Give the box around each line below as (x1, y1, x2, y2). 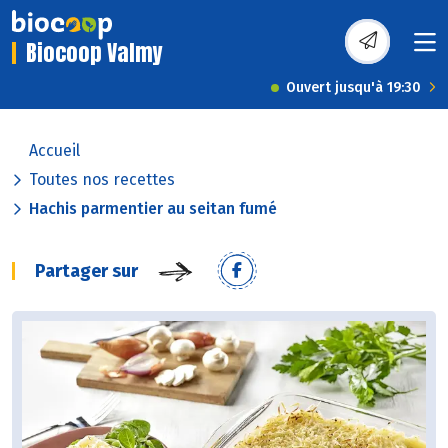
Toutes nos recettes (29, 170, 175, 190)
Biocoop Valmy (26, 36, 163, 70)
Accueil (29, 141, 80, 161)
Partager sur (35, 260, 138, 283)
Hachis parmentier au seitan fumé (29, 199, 277, 219)
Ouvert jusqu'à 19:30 (286, 79, 421, 97)
